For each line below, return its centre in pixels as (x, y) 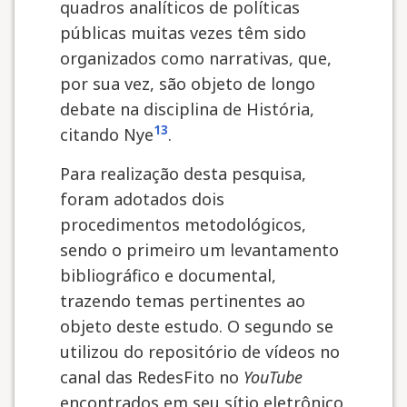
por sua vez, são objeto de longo (188, 84)
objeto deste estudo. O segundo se (197, 326)
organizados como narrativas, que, (196, 58)
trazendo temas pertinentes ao (183, 301)
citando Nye (107, 134)
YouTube (273, 377)
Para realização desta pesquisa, (183, 174)
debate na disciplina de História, (187, 109)
